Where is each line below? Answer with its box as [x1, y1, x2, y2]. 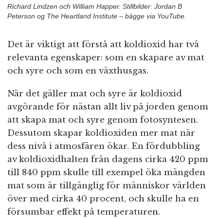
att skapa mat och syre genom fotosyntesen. [7, 114, 198, 125]
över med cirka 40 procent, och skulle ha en [7, 193, 199, 204]
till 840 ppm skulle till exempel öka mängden [7, 167, 205, 178]
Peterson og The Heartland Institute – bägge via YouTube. [7, 12, 186, 20]
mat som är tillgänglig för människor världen [7, 180, 206, 191]
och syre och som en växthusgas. [7, 65, 148, 76]
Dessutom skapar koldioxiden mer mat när [7, 127, 195, 138]
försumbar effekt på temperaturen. [7, 206, 160, 217]
